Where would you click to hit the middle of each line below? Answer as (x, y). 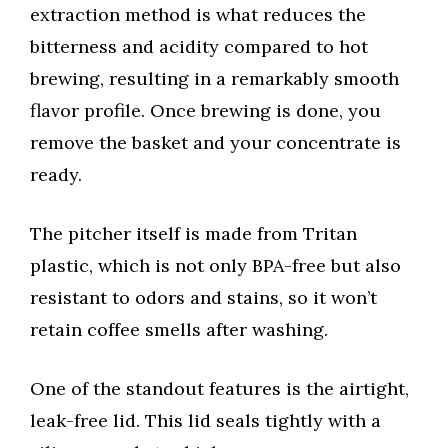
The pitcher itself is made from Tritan (193, 234)
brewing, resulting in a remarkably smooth (214, 79)
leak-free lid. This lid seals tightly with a (205, 421)
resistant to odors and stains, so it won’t (203, 298)
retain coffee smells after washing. (179, 330)
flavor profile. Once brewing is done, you (205, 111)
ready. (56, 175)
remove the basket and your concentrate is (215, 143)
